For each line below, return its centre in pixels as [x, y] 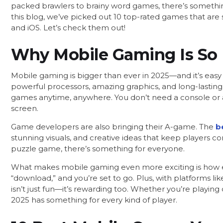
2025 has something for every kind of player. [94, 200]
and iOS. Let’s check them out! [68, 27]
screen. [25, 109]
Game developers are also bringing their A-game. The [113, 127]
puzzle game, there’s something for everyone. [98, 149]
